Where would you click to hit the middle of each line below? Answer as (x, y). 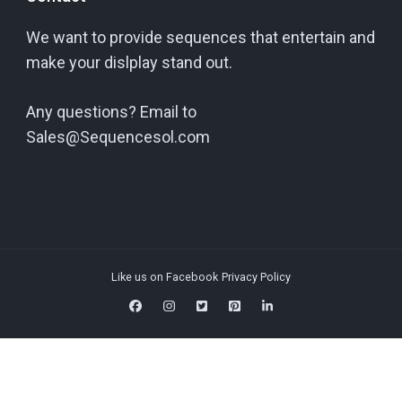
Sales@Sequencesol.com (118, 136)
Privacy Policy (256, 276)
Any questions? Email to (111, 111)
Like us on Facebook (165, 276)
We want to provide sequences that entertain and (201, 37)
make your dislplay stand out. (129, 62)
